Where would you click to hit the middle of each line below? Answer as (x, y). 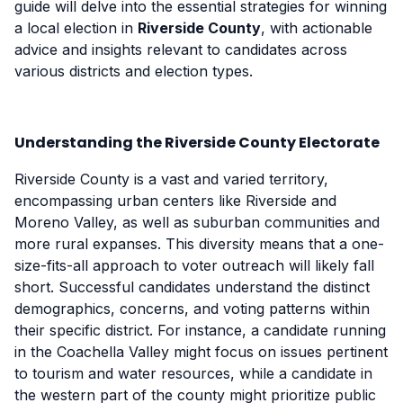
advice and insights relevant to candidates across (181, 49)
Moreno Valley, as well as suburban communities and (197, 222)
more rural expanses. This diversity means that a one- (199, 243)
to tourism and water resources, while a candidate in (193, 373)
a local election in (76, 27)
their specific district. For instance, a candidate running (200, 330)
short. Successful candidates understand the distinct (192, 287)
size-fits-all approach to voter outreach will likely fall (194, 265)
